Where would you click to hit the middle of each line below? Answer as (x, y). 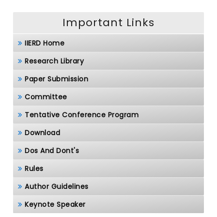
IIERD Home (45, 43)
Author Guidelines (57, 186)
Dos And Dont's (52, 151)
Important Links (108, 23)
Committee (46, 97)
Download (42, 133)
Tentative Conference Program (82, 115)
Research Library (54, 61)
